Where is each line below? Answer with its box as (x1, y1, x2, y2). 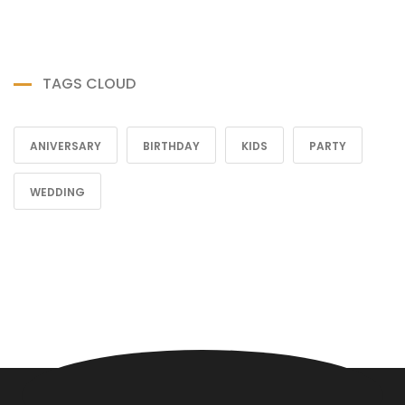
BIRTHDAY (143, 138, 200, 154)
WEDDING (30, 184, 85, 200)
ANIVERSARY (30, 138, 101, 154)
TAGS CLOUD (42, 73, 136, 94)
